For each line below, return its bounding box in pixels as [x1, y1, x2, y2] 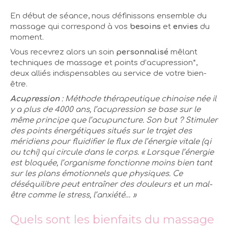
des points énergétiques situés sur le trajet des [10, 126, 192, 135]
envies [173, 22, 198, 31]
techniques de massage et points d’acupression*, [10, 58, 197, 67]
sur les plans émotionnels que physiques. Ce [10, 169, 183, 178]
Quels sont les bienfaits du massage [10, 212, 214, 226]
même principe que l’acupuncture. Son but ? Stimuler [10, 116, 218, 125]
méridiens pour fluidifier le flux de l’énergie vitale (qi [10, 137, 211, 146]
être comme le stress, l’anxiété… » [10, 190, 136, 199]
